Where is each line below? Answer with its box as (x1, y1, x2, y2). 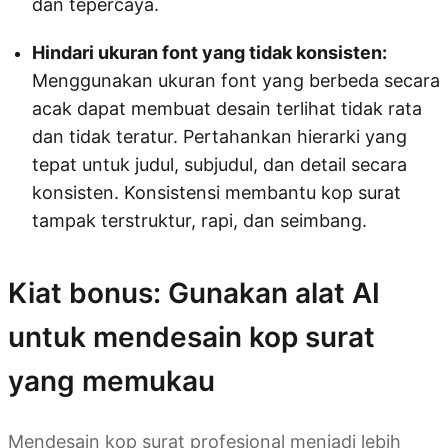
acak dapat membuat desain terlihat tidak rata (32, 97, 422, 119)
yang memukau (8, 363, 215, 398)
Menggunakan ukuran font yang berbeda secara (32, 69, 440, 91)
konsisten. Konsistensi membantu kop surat (32, 181, 401, 203)
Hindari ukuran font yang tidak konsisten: (32, 41, 387, 63)
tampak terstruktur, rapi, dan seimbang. (32, 209, 367, 231)
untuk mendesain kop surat (8, 319, 375, 354)
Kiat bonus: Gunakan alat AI (8, 275, 380, 310)
